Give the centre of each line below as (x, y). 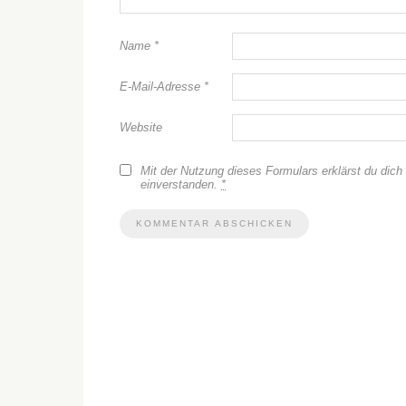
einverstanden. (181, 184)
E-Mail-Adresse (162, 87)
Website (141, 127)
